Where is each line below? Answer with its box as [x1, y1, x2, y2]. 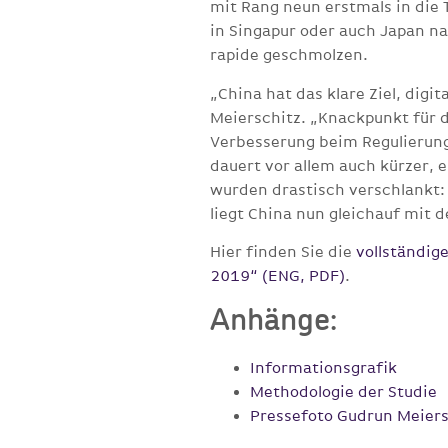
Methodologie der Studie [250, 383, 438, 402]
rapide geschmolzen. [210, 46, 373, 65]
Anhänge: [210, 305, 338, 338]
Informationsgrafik [250, 359, 398, 378]
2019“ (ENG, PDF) [210, 267, 346, 286]
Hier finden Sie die [210, 243, 357, 262]
